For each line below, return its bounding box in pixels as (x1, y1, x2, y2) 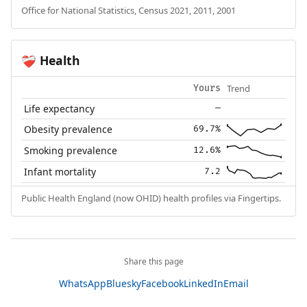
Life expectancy (24, 101, 95, 115)
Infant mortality (24, 164, 97, 178)
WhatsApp (58, 276, 106, 290)
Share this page (123, 255, 184, 267)
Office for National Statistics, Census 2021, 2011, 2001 (21, 4, 236, 17)
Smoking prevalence (24, 143, 118, 157)
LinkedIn (183, 276, 223, 290)
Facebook (140, 276, 184, 290)
